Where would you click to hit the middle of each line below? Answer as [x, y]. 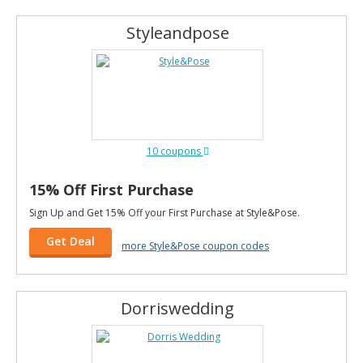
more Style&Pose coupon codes [195, 246]
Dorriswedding [177, 308]
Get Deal [70, 241]
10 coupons [175, 151]
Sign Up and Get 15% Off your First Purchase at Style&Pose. [164, 213]
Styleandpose [177, 33]
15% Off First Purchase [111, 190]
